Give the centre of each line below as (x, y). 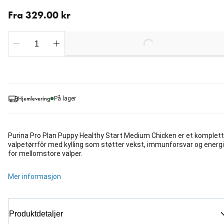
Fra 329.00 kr (39, 15)
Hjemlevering (34, 98)
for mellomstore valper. (45, 154)
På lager (65, 99)
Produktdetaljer (36, 214)
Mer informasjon (34, 177)
